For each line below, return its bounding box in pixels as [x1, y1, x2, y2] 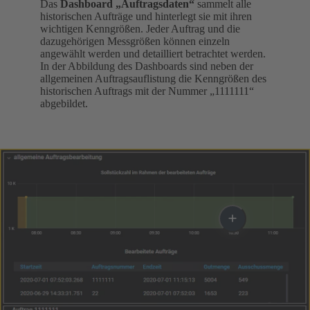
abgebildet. [40, 97, 88, 109]
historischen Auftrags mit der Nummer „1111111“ [40, 84, 254, 97]
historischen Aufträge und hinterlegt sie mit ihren [40, 10, 252, 22]
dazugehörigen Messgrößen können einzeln [40, 35, 230, 47]
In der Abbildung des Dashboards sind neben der [40, 60, 253, 72]
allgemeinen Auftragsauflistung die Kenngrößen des [40, 72, 266, 84]
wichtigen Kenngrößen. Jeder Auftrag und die [40, 22, 240, 35]
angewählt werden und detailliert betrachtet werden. [40, 47, 266, 60]
